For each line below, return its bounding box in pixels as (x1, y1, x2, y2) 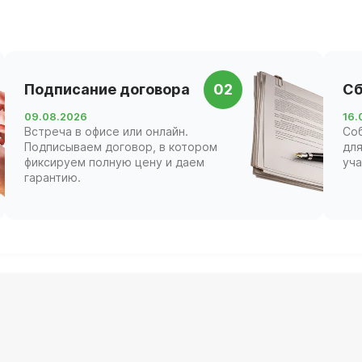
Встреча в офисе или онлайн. (23, 124, 188, 138)
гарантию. (23, 170, 81, 184)
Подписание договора (23, 81, 190, 99)
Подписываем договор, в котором (23, 139, 217, 154)
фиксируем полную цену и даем (23, 154, 204, 169)
